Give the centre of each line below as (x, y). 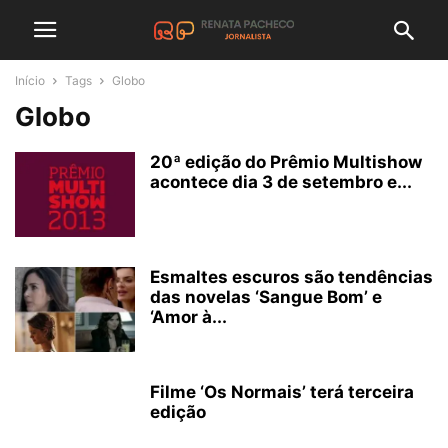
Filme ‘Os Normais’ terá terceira (282, 392)
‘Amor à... (188, 317)
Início (30, 80)
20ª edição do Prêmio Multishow (286, 162)
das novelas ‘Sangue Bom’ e (266, 297)
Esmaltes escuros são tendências (291, 277)
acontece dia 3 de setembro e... (281, 182)
